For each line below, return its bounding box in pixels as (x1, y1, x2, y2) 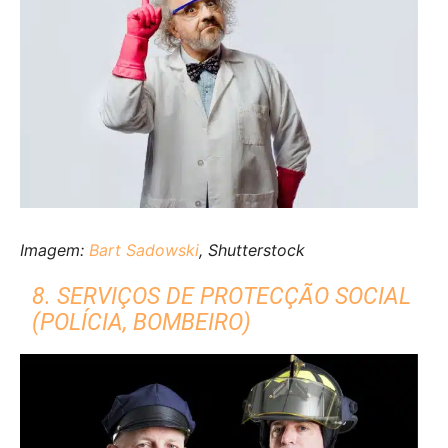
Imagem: (20, 240, 89, 261)
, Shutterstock (199, 240, 305, 261)
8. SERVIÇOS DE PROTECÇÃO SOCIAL (32, 283, 412, 311)
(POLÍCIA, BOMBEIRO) (32, 309, 252, 337)
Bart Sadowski (89, 240, 199, 261)
